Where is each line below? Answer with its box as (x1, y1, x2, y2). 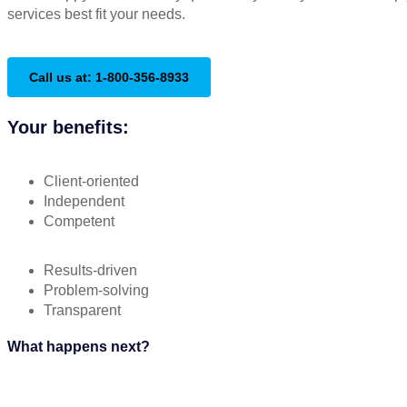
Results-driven (44, 263, 137, 278)
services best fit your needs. (7, 6, 185, 22)
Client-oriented (44, 174, 139, 189)
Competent (44, 213, 114, 229)
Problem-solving (44, 283, 149, 298)
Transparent (44, 303, 121, 318)
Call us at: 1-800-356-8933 (29, 70, 189, 84)
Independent (44, 194, 124, 209)
